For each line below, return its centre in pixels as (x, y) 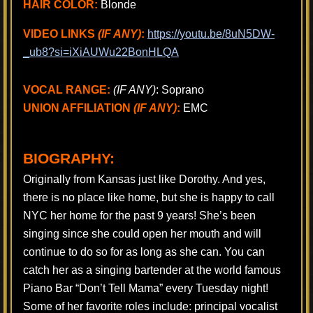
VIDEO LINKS (60, 34)
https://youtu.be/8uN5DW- (211, 34)
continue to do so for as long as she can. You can (144, 252)
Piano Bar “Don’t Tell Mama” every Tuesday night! (146, 288)
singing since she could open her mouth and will (142, 233)
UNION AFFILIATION (78, 108)
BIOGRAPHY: (69, 158)
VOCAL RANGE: (67, 89)
